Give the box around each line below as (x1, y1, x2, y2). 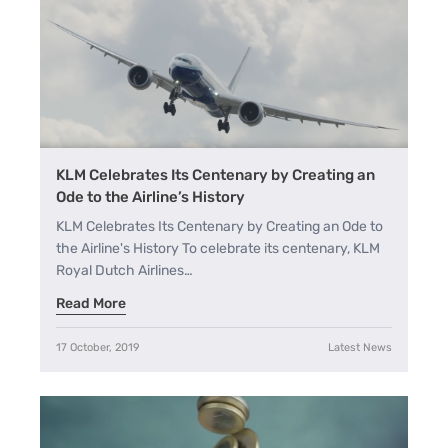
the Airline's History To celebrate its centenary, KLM (56, 239, 380, 257)
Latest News (328, 340, 392, 354)
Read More (56, 294, 126, 312)
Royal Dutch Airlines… (56, 261, 193, 279)
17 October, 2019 (56, 340, 140, 354)
